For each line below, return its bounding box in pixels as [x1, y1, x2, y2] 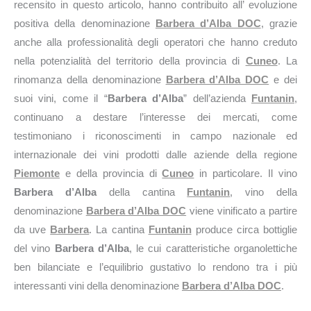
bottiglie [263, 224, 297, 235]
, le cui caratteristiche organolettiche [128, 242, 298, 254]
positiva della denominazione [14, 17, 155, 29]
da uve [14, 224, 51, 235]
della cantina [96, 186, 187, 198]
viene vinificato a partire [186, 205, 298, 217]
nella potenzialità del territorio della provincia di [14, 55, 246, 67]
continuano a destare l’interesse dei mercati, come [14, 111, 297, 123]
